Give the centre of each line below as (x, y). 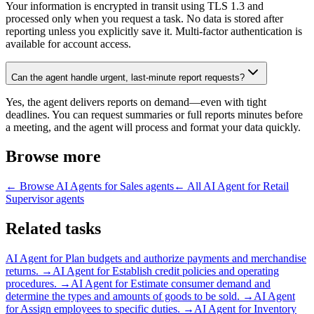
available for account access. (68, 43)
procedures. (31, 284)
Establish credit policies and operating (196, 271)
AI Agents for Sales (100, 186)
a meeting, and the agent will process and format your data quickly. (153, 127)
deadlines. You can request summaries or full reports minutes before (154, 114)
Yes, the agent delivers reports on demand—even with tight (136, 102)
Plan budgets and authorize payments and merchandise (186, 259)
